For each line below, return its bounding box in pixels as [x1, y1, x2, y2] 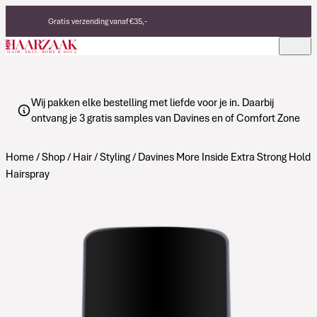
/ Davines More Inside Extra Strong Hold [130, 150, 311, 164]
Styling [100, 150, 130, 164]
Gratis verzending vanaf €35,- [48, 16, 147, 26]
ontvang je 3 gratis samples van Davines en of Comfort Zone [31, 111, 300, 125]
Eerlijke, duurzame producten [48, 30, 149, 40]
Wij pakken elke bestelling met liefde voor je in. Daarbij [31, 96, 274, 110]
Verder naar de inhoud [5, 6, 103, 21]
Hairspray [6, 167, 50, 181]
